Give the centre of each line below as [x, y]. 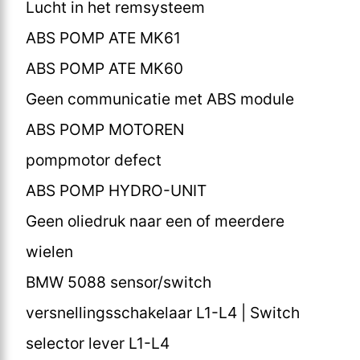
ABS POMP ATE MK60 [104, 68]
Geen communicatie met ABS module [160, 98]
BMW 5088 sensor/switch [119, 282]
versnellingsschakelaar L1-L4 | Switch [163, 312]
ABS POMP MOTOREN [105, 129]
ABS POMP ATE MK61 [103, 37]
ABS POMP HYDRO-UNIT [116, 190]
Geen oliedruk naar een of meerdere [155, 221]
